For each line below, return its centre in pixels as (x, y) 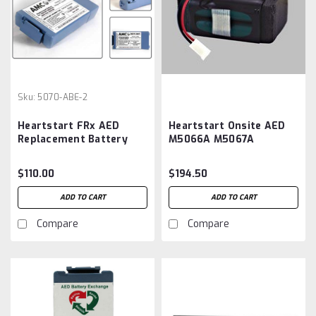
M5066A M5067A (212, 139)
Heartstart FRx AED (69, 126)
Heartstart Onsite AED (227, 126)
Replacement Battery (73, 139)
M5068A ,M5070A (213, 152)
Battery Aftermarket (223, 166)
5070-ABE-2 (62, 97)
